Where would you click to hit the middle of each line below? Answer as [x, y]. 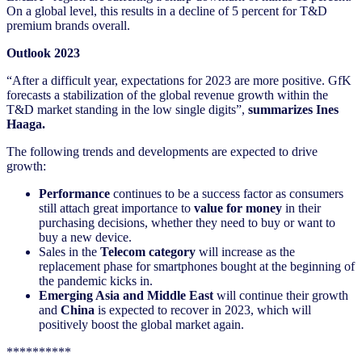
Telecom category [148, 251]
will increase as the [245, 251]
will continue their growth [281, 295]
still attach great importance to [116, 208]
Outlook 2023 [43, 53]
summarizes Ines [293, 109]
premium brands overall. [68, 25]
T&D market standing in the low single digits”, [127, 109]
